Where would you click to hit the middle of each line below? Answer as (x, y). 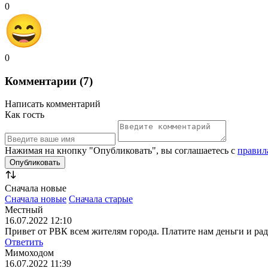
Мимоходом (29, 253)
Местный (24, 210)
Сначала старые (101, 199)
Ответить (24, 242)
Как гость (25, 115)
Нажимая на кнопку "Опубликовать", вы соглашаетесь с (121, 151)
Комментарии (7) (49, 81)
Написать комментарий (53, 104)
